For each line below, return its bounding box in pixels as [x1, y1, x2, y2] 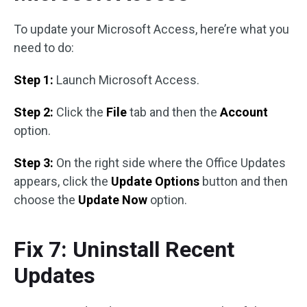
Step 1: [14, 73, 53, 87]
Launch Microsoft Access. [53, 73, 199, 87]
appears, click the [14, 174, 111, 188]
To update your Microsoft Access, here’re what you [14, 22, 289, 36]
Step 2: [14, 105, 53, 119]
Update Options [111, 174, 199, 188]
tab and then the [127, 105, 220, 119]
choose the [14, 193, 78, 207]
